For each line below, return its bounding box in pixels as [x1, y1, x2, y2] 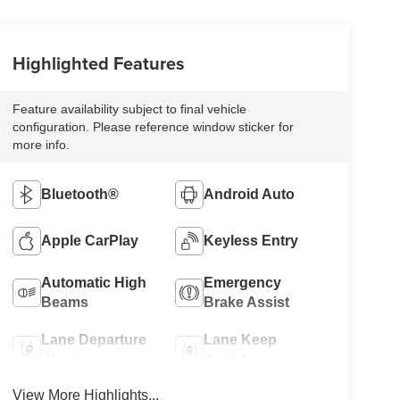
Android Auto [204, 187, 296, 203]
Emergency [204, 275, 282, 291]
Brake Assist [204, 295, 290, 311]
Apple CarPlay [40, 233, 138, 249]
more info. [12, 137, 70, 153]
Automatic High [40, 275, 146, 291]
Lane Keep [204, 332, 278, 348]
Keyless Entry [204, 233, 299, 249]
